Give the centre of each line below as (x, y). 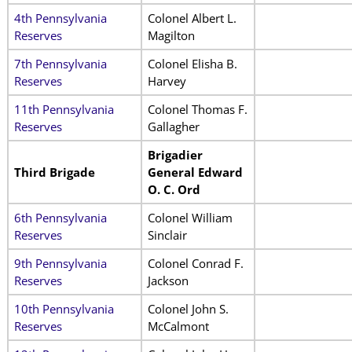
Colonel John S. (188, 308)
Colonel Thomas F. (197, 109)
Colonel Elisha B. (192, 63)
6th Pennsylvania (60, 217)
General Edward (195, 172)
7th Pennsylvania (60, 63)
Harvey (167, 81)
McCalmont (178, 326)
